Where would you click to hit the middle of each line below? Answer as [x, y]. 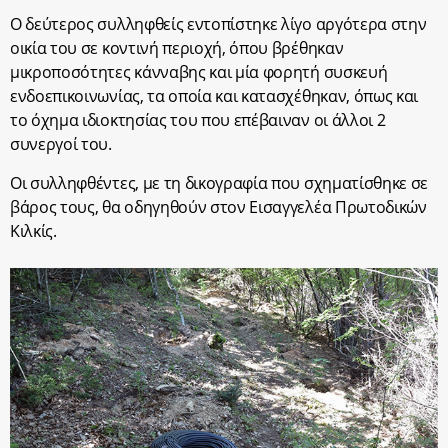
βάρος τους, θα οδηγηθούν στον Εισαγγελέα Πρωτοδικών [218, 206]
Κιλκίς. [33, 230]
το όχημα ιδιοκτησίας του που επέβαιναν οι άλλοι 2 [198, 119]
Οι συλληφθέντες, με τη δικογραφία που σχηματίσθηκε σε [219, 182]
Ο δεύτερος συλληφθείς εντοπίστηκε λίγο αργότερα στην [218, 23]
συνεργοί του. [61, 143]
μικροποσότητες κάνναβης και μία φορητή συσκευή [199, 71]
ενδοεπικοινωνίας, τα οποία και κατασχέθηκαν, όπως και [214, 95]
